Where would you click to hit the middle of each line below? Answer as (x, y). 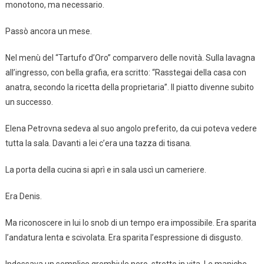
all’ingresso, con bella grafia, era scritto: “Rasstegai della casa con (126, 72)
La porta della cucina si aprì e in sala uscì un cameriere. (105, 169)
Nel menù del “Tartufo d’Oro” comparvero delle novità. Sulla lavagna (130, 57)
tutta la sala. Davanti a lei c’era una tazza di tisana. (98, 143)
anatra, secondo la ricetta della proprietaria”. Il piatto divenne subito (129, 87)
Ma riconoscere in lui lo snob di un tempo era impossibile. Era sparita (131, 222)
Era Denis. (23, 196)
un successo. (29, 102)
